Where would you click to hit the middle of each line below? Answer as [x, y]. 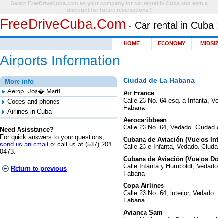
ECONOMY [171, 43]
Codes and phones [34, 101]
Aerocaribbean [145, 120]
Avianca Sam [143, 212]
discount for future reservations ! [109, 10]
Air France [138, 93]
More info [19, 82]
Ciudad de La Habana [159, 80]
